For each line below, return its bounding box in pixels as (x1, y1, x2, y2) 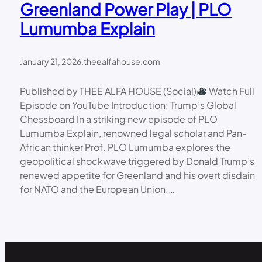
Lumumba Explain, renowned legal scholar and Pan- (20, 127, 247, 140)
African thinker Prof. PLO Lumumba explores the (20, 141, 230, 154)
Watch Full (207, 85, 255, 98)
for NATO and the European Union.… (20, 183, 175, 196)
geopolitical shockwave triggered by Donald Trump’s (20, 155, 254, 168)
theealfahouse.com (84, 56, 160, 67)
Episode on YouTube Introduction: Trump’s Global (20, 99, 236, 112)
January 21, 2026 (20, 56, 81, 67)
